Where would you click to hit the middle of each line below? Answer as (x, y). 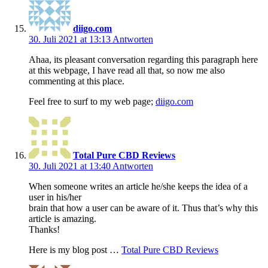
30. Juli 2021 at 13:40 (71, 166)
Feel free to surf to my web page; (92, 102)
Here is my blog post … (75, 250)
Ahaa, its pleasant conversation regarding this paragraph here (143, 60)
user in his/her (55, 197)
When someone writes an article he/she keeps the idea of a (138, 187)
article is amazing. (63, 219)
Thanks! (44, 230)
